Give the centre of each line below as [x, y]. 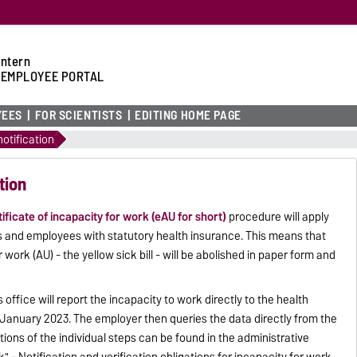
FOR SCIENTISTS [78, 116]
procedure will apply [278, 216]
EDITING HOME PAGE [188, 116]
